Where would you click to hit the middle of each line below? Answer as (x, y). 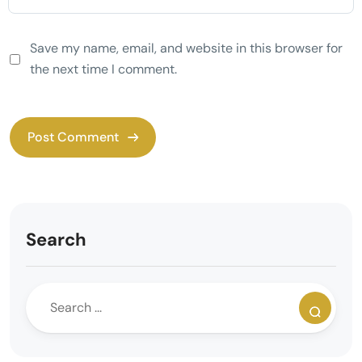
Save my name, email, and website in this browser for (186, 48)
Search (56, 240)
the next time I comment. (103, 69)
